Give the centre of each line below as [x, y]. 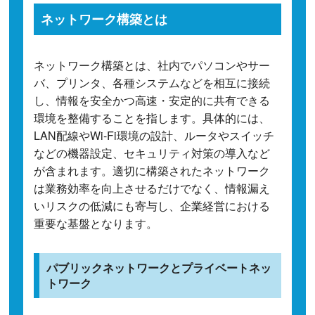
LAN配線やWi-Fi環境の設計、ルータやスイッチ [154, 135]
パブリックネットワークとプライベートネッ [159, 267]
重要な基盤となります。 [96, 223]
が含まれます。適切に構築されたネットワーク [152, 170]
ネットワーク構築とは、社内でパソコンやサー [152, 65]
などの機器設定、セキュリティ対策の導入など [152, 153]
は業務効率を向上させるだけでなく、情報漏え [152, 188]
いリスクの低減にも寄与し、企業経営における [152, 205]
